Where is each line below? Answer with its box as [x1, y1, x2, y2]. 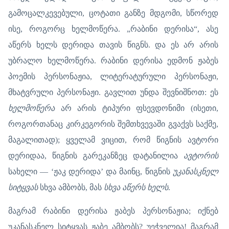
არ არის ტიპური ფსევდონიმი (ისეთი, [55, 103, 218, 112]
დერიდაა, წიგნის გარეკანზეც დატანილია [8, 151, 184, 160]
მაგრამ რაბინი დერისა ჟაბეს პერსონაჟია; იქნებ [8, 206, 218, 215]
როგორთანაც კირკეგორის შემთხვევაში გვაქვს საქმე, [8, 119, 218, 128]
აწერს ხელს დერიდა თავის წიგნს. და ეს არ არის [8, 40, 218, 49]
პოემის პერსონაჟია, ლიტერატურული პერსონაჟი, [8, 72, 218, 81]
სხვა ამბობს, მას [38, 182, 104, 192]
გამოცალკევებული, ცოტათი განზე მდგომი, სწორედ [8, 8, 218, 17]
